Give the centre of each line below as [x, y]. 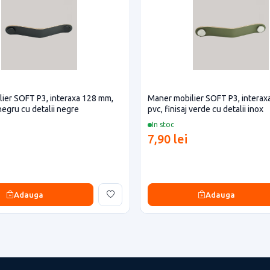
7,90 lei [168, 139]
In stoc [163, 124]
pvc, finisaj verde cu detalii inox [206, 109]
